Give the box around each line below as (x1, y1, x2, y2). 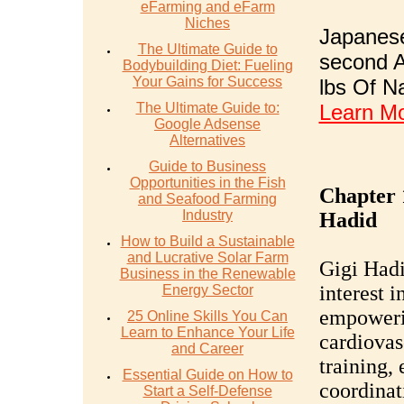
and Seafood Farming (138, 191, 277, 207)
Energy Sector (161, 282, 253, 298)
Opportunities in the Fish (129, 175, 286, 190)
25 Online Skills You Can (127, 308, 288, 324)
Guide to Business (149, 159, 266, 174)
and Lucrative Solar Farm (126, 250, 289, 265)
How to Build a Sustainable (120, 234, 295, 249)
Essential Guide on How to (122, 367, 293, 382)
